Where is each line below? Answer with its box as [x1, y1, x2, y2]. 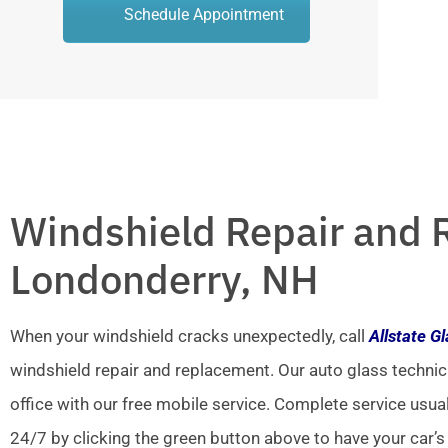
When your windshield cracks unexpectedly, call [10, 326, 369, 347]
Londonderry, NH [10, 253, 319, 306]
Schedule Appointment [124, 4, 285, 24]
